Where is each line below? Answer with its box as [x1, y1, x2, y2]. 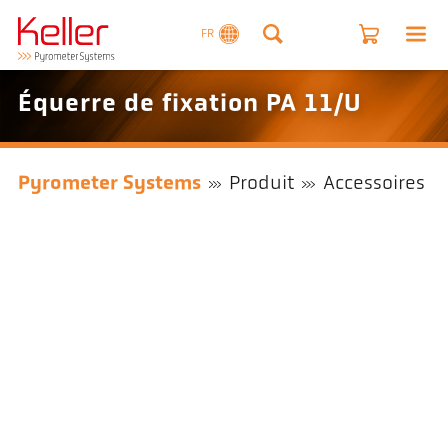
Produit [229, 174, 295, 195]
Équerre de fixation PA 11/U [17, 93, 362, 117]
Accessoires [322, 174, 425, 195]
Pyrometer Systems [17, 174, 201, 195]
